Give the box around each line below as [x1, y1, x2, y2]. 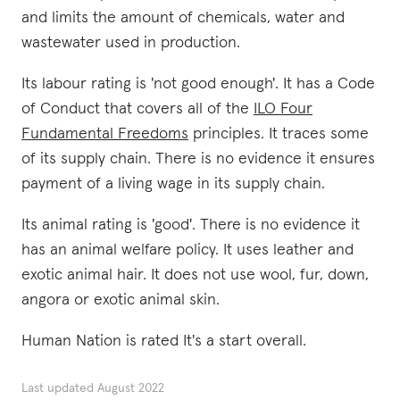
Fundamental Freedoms [21, 126, 188, 142]
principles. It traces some [188, 126, 369, 142]
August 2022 [97, 382, 164, 395]
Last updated [21, 382, 94, 395]
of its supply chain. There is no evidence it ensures [21, 151, 375, 167]
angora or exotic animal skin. [21, 292, 220, 308]
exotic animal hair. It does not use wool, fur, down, [21, 267, 369, 283]
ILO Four [254, 101, 312, 117]
